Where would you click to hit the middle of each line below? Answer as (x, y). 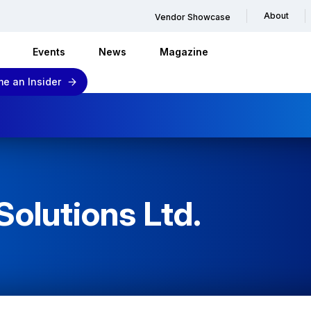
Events (49, 52)
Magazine (184, 52)
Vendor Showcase (193, 17)
